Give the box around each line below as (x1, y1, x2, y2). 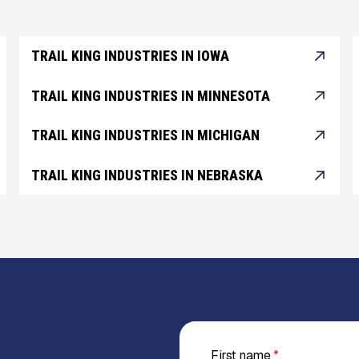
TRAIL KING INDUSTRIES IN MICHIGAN (31, 127, 260, 144)
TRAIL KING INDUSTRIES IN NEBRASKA (31, 167, 264, 184)
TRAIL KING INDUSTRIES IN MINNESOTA (31, 87, 271, 104)
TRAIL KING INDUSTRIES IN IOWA (31, 48, 230, 64)
